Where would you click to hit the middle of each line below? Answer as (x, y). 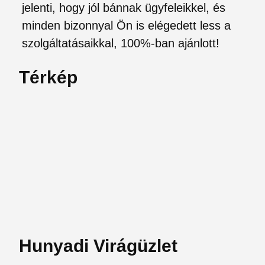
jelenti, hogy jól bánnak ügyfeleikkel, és (124, 8)
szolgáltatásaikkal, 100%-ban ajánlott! (121, 43)
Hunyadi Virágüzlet (98, 246)
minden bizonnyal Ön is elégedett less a (126, 25)
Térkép (48, 77)
